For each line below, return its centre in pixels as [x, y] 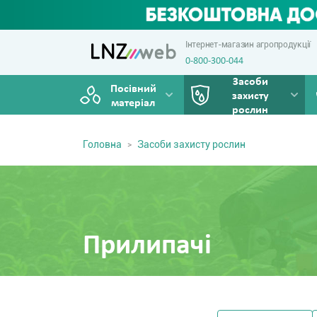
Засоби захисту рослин [191, 144]
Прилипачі [147, 246]
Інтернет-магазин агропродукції [248, 44]
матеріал [133, 103]
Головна [102, 144]
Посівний [133, 89]
